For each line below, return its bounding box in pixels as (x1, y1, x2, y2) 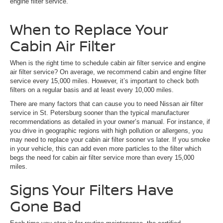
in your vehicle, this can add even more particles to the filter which (10, 144, 201, 152)
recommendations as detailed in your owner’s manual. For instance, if (10, 117, 210, 125)
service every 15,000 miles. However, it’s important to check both (10, 77, 199, 85)
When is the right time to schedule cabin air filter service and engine (10, 59, 206, 67)
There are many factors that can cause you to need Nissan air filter (10, 100, 203, 108)
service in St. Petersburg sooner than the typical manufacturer (10, 109, 189, 116)
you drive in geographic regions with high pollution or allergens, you (10, 126, 203, 134)
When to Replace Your (10, 18, 168, 39)
